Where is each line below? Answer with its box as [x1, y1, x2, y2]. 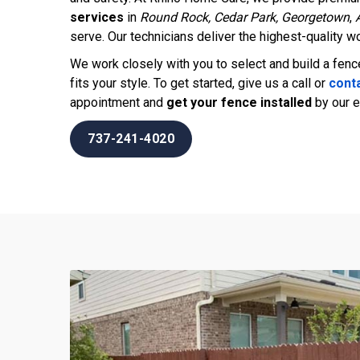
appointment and [70, 94, 166, 110]
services [70, 9, 124, 25]
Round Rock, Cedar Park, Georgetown [140, 9, 350, 25]
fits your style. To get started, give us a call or [70, 75, 329, 91]
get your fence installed [166, 94, 312, 110]
